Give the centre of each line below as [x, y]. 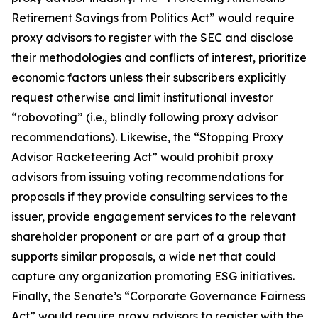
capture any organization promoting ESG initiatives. [154, 276]
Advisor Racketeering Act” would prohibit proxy [142, 157]
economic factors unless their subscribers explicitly [149, 77]
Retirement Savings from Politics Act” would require [153, 18]
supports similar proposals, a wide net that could [144, 256]
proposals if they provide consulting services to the [150, 197]
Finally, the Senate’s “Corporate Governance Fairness [158, 296]
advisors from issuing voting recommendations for [148, 177]
